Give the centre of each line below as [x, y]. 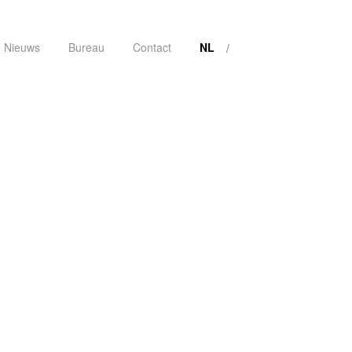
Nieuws [22, 47]
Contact [152, 47]
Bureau [86, 47]
